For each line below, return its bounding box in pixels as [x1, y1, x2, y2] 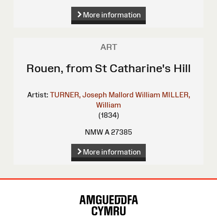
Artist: [27, 91, 48, 99]
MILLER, [161, 91, 190, 99]
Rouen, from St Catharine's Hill [26, 62, 191, 75]
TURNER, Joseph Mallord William [49, 91, 160, 99]
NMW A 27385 [85, 128, 132, 137]
